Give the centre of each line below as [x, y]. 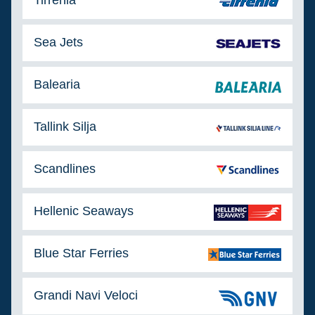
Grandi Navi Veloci [86, 295]
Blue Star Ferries [81, 253]
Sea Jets [58, 42]
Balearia [57, 84]
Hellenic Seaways [84, 211]
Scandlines [65, 169]
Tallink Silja [65, 127]
